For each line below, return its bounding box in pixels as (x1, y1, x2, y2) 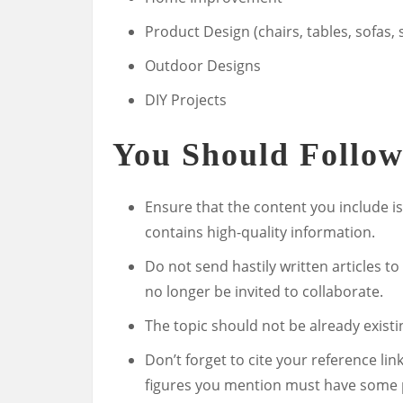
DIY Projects (145, 90, 227, 111)
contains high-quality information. (145, 222, 375, 243)
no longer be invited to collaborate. (145, 282, 383, 302)
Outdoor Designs (145, 56, 261, 76)
